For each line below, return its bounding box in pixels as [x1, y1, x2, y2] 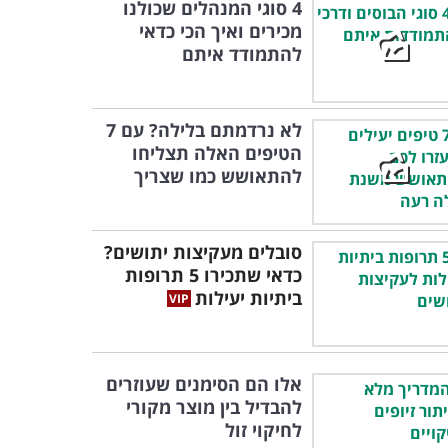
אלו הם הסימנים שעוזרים [106, 372, 302, 396]
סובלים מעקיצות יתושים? [104, 240, 302, 264]
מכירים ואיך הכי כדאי [139, 19, 302, 43]
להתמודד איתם [182, 42, 302, 66]
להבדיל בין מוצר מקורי [126, 395, 302, 419]
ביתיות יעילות [195, 286, 302, 310]
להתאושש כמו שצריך [134, 164, 302, 188]
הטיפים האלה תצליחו [132, 141, 302, 165]
